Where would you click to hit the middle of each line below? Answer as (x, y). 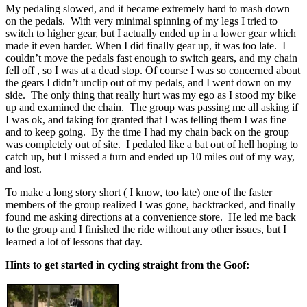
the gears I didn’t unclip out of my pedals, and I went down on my (148, 82)
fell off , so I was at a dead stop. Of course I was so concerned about (153, 70)
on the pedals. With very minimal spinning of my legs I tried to (142, 21)
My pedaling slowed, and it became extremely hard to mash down (148, 8)
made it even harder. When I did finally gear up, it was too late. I (146, 45)
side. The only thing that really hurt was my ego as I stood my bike (151, 95)
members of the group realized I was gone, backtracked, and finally (150, 204)
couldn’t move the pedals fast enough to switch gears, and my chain (151, 58)
